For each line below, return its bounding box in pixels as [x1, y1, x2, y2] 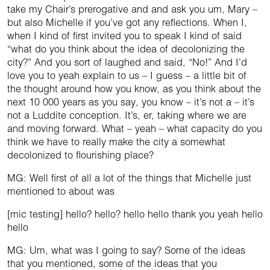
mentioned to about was [7, 185, 115, 198]
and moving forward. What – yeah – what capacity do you [7, 122, 262, 135]
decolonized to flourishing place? [7, 149, 154, 162]
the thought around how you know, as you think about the [7, 83, 261, 95]
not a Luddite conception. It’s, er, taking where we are [7, 109, 246, 122]
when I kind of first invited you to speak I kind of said [7, 30, 242, 42]
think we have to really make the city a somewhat [7, 136, 225, 148]
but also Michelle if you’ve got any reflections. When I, [7, 16, 247, 29]
